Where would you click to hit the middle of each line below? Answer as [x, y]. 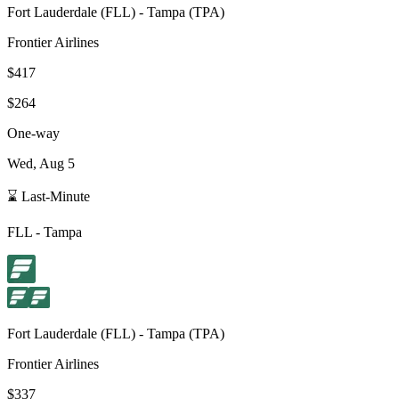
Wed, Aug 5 [41, 163]
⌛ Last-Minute [49, 196]
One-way [33, 133]
